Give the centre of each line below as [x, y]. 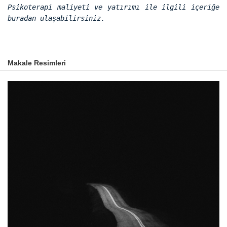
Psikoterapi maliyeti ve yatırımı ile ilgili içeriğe [113, 7]
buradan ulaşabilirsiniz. [56, 18]
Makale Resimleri [37, 63]
